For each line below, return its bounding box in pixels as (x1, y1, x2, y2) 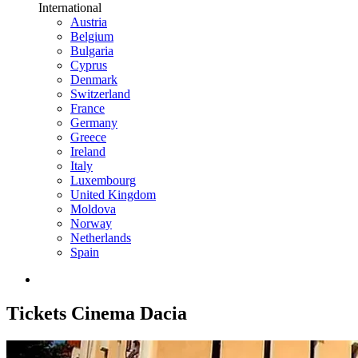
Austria (70, 15, 107, 29)
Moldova (70, 202, 116, 216)
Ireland (70, 145, 105, 158)
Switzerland (70, 87, 130, 101)
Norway (70, 217, 112, 230)
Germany (70, 116, 117, 129)
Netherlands (70, 231, 131, 245)
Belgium (70, 30, 113, 43)
